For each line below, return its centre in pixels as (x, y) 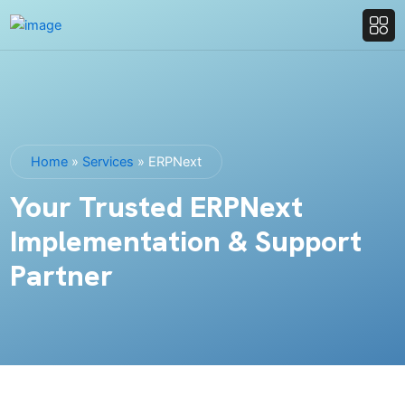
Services (108, 162)
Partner (61, 276)
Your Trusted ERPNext (156, 207)
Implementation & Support (185, 241)
